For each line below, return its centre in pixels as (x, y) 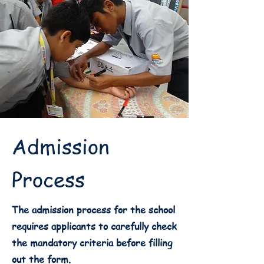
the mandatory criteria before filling (92, 243)
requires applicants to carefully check (94, 226)
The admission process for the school (93, 210)
